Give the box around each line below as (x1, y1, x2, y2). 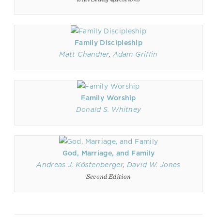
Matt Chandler (59, 50, 109, 58)
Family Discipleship (75, 39, 142, 46)
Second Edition (86, 172, 131, 180)
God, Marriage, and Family (62, 149, 155, 157)
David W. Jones (126, 161, 181, 169)
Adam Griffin (112, 50, 158, 58)
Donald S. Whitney (76, 106, 141, 113)
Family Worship (81, 94, 136, 102)
